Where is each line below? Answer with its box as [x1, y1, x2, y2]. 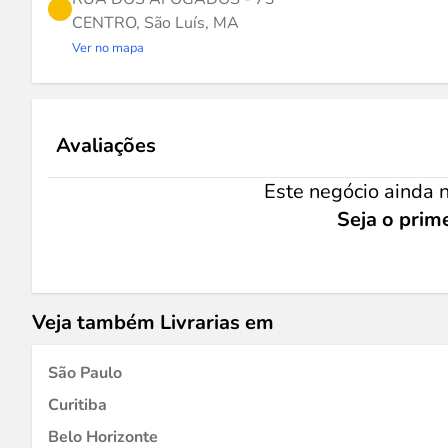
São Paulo [48, 362, 122, 384]
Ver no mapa [72, 39, 144, 57]
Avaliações [56, 132, 156, 159]
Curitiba [48, 394, 107, 416]
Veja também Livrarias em [32, 309, 274, 336]
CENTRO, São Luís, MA [72, 12, 239, 34]
